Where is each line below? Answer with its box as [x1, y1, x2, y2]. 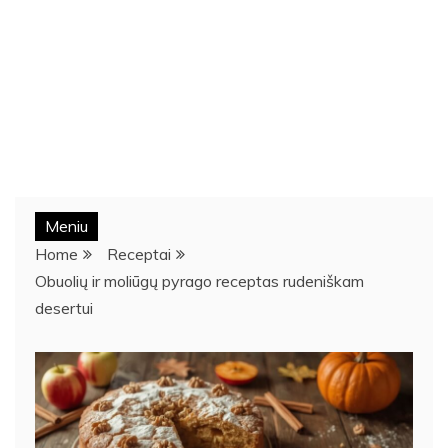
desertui [35, 297, 93, 318]
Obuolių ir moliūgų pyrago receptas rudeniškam [35, 270, 364, 291]
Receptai [107, 243, 171, 264]
